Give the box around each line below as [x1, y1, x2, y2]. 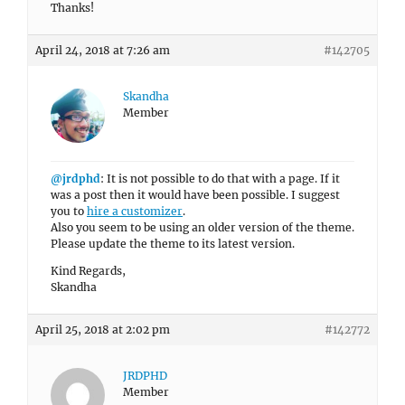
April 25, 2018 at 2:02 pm [35, 323, 170, 336]
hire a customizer [87, 204, 183, 218]
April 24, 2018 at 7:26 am [35, 43, 170, 57]
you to [51, 204, 87, 218]
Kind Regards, [51, 264, 126, 278]
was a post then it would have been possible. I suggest [51, 188, 340, 202]
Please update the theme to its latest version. [51, 237, 295, 250]
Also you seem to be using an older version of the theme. [51, 221, 354, 234]
